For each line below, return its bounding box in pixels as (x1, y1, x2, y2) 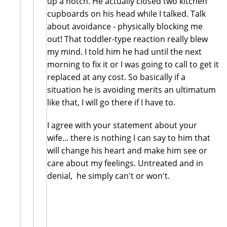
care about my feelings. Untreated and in (47, 157, 203, 169)
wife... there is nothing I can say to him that (47, 132, 210, 143)
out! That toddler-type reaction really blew (47, 33, 208, 45)
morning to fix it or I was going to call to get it (47, 58, 219, 70)
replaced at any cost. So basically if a (47, 71, 185, 83)
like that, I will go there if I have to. (47, 96, 175, 108)
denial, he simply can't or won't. (47, 170, 170, 181)
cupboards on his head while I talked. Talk (47, 8, 206, 19)
